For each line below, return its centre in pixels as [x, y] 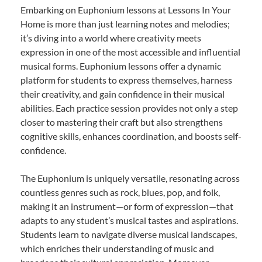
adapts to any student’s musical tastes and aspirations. [129, 220]
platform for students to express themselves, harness [126, 80]
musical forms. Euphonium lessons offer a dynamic [121, 66]
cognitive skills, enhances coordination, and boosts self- [131, 136]
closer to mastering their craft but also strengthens [122, 122]
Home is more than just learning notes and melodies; [125, 24]
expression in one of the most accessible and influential [130, 52]
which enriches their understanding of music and [117, 249]
